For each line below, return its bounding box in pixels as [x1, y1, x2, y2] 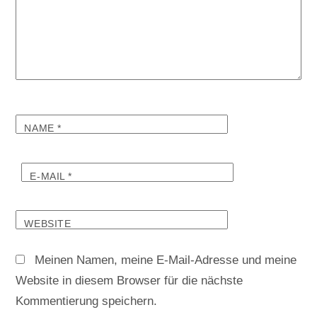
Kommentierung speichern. [16, 294, 158, 308]
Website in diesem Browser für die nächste [16, 273, 243, 287]
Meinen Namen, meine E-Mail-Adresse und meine [35, 253, 297, 267]
